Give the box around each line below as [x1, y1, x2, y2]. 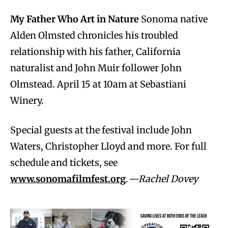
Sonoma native [139, 13, 208, 25]
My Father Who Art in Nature [10, 13, 139, 25]
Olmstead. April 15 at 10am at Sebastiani [10, 78, 186, 90]
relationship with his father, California [10, 45, 181, 58]
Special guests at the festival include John [10, 124, 192, 136]
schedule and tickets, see [10, 156, 118, 168]
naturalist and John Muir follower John [10, 62, 182, 74]
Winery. [10, 94, 44, 106]
